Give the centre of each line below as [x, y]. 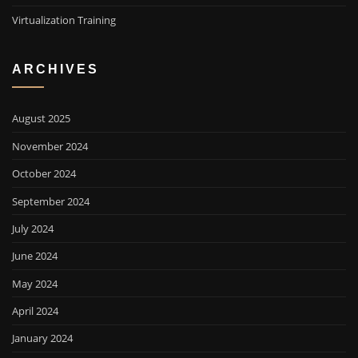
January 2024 [42, 338]
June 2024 [35, 256]
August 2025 [41, 119]
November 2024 [50, 146]
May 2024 [35, 283]
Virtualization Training [64, 20]
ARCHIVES [56, 68]
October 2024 [44, 174]
